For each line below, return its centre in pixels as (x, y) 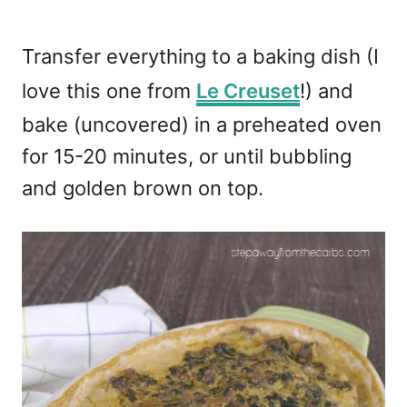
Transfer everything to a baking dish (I (200, 56)
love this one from (109, 90)
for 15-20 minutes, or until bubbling (187, 156)
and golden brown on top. (143, 188)
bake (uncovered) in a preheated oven (202, 124)
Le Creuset (248, 90)
